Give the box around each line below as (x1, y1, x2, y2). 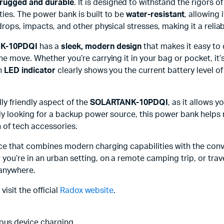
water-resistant (126, 10, 184, 18)
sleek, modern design (60, 42, 142, 50)
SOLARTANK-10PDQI (89, 98, 168, 106)
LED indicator (4, 66, 55, 74)
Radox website (59, 186, 114, 194)
